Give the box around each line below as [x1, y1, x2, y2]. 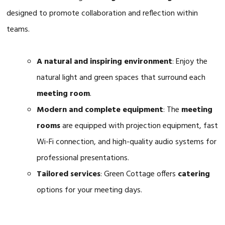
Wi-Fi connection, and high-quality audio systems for [37, 135, 217, 149]
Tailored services [37, 167, 101, 181]
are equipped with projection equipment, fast [60, 119, 218, 133]
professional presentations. [37, 151, 130, 165]
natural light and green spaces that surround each [37, 71, 206, 84]
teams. [7, 23, 30, 36]
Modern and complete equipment [37, 103, 164, 117]
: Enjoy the [172, 55, 208, 68]
